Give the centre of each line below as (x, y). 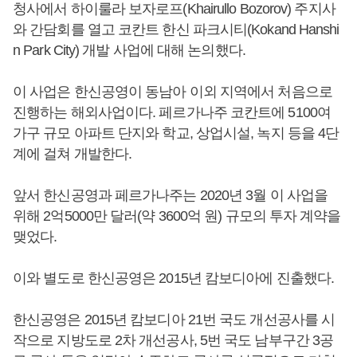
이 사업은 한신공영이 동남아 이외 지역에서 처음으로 (173, 91)
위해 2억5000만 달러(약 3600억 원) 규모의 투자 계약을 (177, 216)
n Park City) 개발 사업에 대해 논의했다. (129, 50)
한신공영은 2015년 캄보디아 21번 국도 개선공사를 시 (174, 319)
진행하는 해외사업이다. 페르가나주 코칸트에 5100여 (172, 112)
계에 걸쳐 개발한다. (73, 153)
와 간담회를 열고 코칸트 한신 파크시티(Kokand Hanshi (176, 29)
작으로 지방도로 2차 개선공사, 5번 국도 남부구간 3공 (173, 340)
